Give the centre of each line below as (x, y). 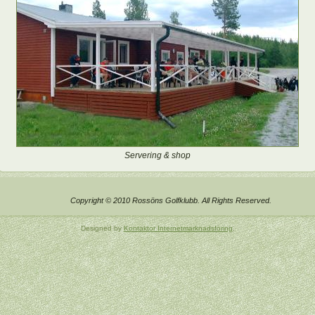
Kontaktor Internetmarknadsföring (178, 228)
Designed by (102, 228)
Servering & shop (157, 155)
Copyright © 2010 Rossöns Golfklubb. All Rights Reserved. (171, 200)
